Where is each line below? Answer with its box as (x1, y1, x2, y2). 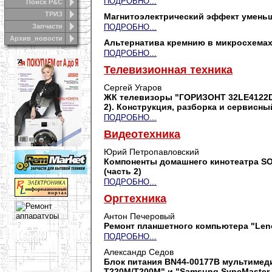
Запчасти (32, 22, 63, 30)
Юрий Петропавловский (104, 147, 199, 157)
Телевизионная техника (104, 64, 233, 76)
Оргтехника (104, 192, 166, 205)
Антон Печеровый (104, 211, 175, 221)
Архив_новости (10, 35, 63, 42)
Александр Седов (104, 247, 174, 257)
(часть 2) (104, 166, 141, 176)
